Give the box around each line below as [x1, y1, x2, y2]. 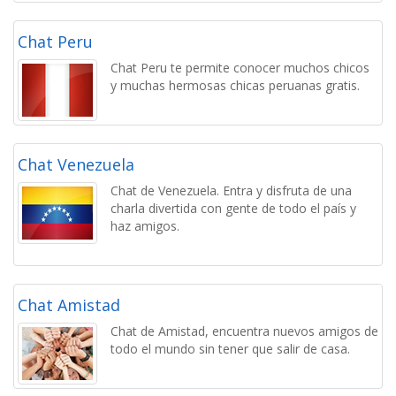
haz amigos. [110, 217, 179, 234]
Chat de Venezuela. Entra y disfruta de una [110, 182, 352, 199]
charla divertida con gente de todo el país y [110, 200, 356, 217]
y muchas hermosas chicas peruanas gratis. [110, 77, 360, 94]
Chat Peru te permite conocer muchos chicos [110, 59, 369, 76]
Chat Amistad [18, 294, 120, 316]
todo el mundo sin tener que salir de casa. [110, 340, 350, 357]
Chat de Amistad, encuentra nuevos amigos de [110, 323, 378, 339]
